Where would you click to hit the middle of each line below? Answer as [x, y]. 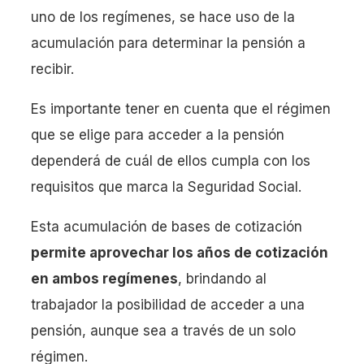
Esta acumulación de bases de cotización [167, 226]
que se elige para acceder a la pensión [158, 134]
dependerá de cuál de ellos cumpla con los [171, 160]
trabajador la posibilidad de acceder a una [168, 304]
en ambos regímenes [104, 278]
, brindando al [222, 278]
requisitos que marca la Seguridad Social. [166, 186]
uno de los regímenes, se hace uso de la [163, 17]
